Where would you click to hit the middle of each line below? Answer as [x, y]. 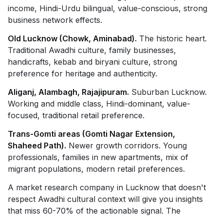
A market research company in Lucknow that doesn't [107, 187]
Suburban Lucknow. [168, 92]
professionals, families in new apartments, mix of [98, 157]
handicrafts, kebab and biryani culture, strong [92, 62]
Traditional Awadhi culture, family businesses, [92, 50]
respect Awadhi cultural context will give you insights [105, 199]
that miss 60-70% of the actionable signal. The [94, 211]
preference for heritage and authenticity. [82, 73]
